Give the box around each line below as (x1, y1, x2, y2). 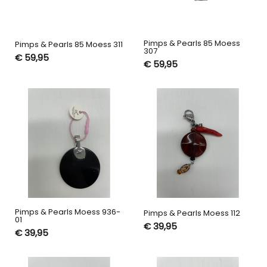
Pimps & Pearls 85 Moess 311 (14, 39, 123, 51)
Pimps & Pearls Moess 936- (14, 206, 120, 218)
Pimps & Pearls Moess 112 (143, 207, 240, 219)
